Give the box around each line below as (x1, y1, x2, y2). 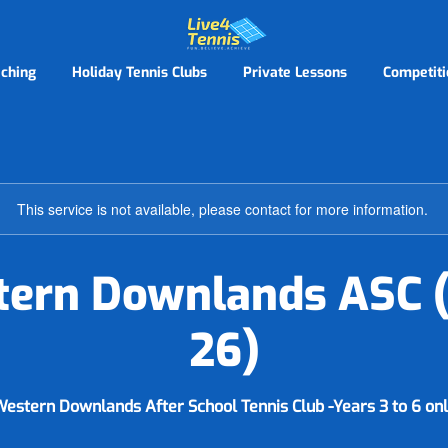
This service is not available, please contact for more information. (16, 199, 428, 219)
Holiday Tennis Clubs (72, 63, 207, 82)
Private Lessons (243, 63, 347, 82)
